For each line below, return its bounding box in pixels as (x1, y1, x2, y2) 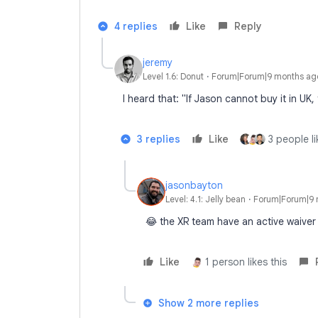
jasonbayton (165, 178, 223, 192)
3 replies (137, 133, 180, 146)
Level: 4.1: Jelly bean (165, 193, 246, 204)
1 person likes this (205, 256, 287, 268)
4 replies (114, 20, 158, 33)
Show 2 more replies (158, 297, 259, 309)
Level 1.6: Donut (143, 70, 204, 82)
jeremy (143, 55, 172, 69)
